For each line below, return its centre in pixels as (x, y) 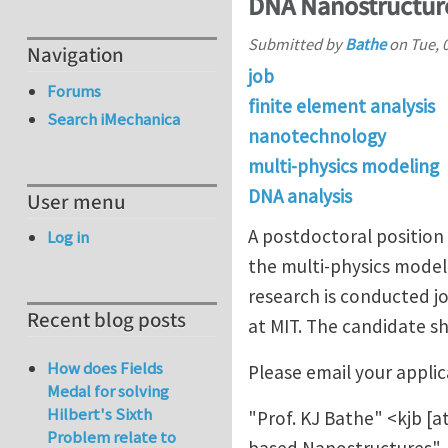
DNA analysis (300, 196)
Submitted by (296, 44)
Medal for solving (108, 391)
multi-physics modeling (343, 166)
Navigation (75, 56)
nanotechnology (317, 136)
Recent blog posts (106, 321)
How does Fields (105, 368)
